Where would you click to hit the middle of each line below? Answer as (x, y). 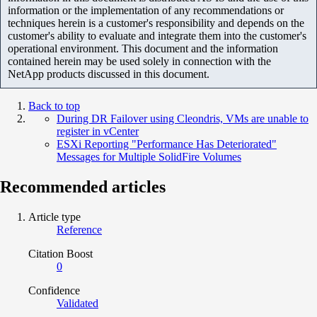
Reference (79, 229)
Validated (77, 303)
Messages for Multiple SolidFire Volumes (149, 156)
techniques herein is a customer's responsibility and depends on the (156, 23)
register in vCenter (98, 131)
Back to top (54, 105)
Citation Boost (60, 253)
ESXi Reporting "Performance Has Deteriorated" (167, 144)
